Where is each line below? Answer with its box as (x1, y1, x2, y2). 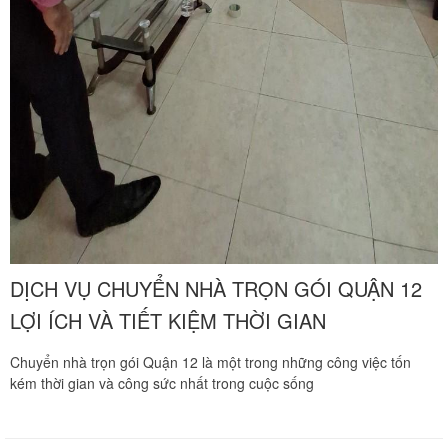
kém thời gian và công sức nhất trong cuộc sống (10, 372, 314, 393)
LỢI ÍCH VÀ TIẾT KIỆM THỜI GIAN (10, 305, 326, 335)
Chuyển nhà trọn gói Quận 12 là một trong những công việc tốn (10, 351, 411, 372)
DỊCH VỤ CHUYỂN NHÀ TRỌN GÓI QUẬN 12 (10, 273, 422, 303)
